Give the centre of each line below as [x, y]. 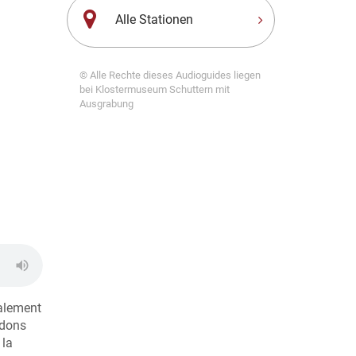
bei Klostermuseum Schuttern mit [154, 89]
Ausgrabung [106, 104]
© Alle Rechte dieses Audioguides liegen [170, 75]
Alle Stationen [154, 19]
